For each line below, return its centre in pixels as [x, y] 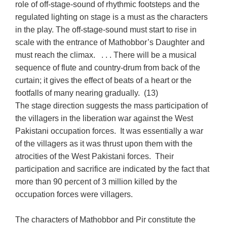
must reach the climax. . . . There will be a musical [106, 55]
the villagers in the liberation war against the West [104, 118]
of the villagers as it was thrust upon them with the [104, 143]
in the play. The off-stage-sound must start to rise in [106, 29]
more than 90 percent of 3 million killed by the [97, 181]
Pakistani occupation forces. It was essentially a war [109, 131]
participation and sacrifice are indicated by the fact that [112, 169]
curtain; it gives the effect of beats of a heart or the [104, 80]
